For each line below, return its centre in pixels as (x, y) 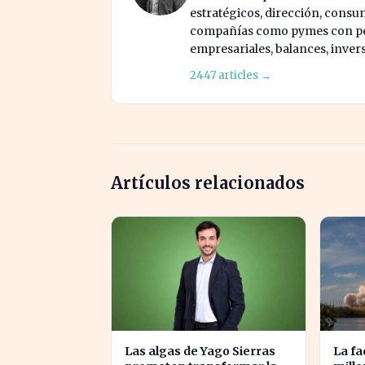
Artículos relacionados (208, 182)
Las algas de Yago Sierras (200, 351)
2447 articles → (231, 75)
